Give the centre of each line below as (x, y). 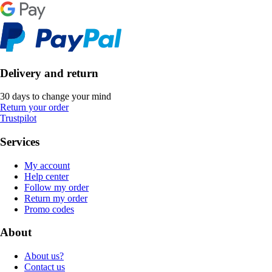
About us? (44, 256)
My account (47, 165)
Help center (46, 176)
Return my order (56, 198)
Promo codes (49, 209)
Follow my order (56, 187)
